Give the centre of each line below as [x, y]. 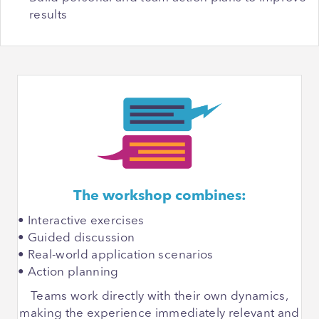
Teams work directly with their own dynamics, [159, 297]
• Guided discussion [77, 239]
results [48, 16]
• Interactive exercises [81, 221]
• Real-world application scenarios [116, 256]
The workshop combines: [159, 197]
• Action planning [68, 273]
